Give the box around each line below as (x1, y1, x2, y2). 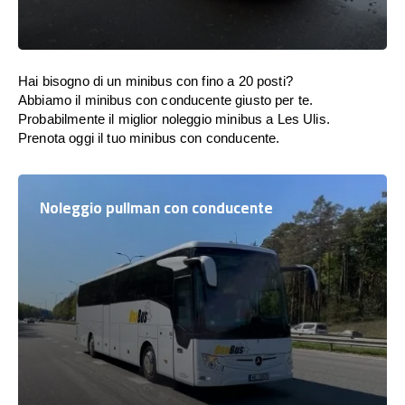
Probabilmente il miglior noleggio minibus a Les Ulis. (18, 111, 330, 127)
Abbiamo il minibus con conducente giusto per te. (18, 92, 314, 108)
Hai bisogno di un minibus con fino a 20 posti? (18, 73, 293, 89)
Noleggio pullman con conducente (40, 193, 273, 222)
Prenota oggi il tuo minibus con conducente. (18, 130, 280, 146)
